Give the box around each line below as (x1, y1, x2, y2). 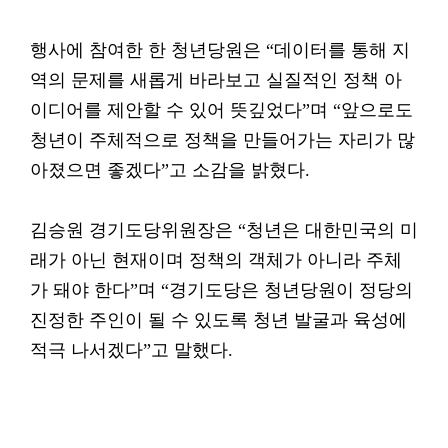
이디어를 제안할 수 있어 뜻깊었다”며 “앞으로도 (30, 100, 413, 120)
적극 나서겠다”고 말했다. (30, 340, 233, 360)
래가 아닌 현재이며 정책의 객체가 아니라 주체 (30, 250, 402, 270)
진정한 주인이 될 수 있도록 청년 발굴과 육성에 (30, 310, 407, 330)
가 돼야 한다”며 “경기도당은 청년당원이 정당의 (30, 280, 413, 300)
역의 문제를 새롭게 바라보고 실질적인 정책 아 (30, 70, 402, 90)
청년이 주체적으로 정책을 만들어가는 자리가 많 (30, 130, 415, 150)
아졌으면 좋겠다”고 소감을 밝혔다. (30, 160, 310, 180)
